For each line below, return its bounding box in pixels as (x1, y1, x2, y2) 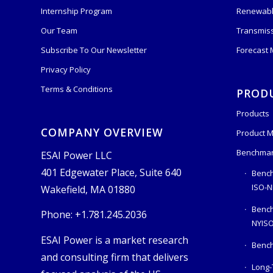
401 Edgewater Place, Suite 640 (41, 165, 182, 179)
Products (236, 107, 269, 119)
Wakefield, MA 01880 (41, 182, 135, 196)
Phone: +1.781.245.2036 (41, 208, 147, 222)
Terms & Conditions (41, 83, 113, 94)
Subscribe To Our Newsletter (41, 44, 147, 55)
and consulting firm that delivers (41, 250, 188, 264)
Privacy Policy (41, 63, 91, 75)
